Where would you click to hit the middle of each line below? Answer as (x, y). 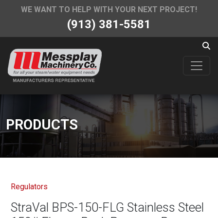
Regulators (29, 186)
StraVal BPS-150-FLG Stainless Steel (108, 207)
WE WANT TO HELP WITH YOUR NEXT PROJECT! (109, 9)
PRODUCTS (42, 124)
